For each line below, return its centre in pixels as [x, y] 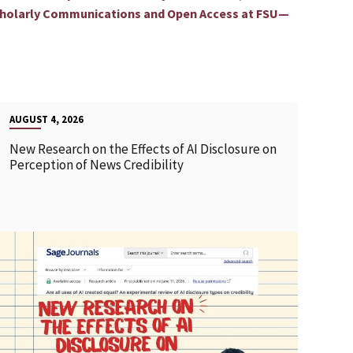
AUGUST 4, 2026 [46, 119]
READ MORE [124, 293]
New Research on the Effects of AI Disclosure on [143, 149]
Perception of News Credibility [97, 165]
